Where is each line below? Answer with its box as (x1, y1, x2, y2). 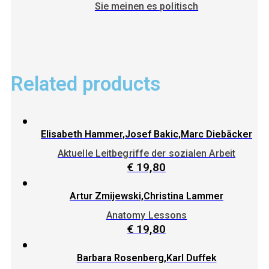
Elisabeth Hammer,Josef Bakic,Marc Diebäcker (41, 128, 252, 140)
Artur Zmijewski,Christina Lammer (70, 190, 223, 202)
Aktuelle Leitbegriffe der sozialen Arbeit (57, 147, 236, 159)
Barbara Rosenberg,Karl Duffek (76, 252, 217, 264)
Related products (11, 72, 160, 96)
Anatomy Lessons (106, 210, 187, 222)
